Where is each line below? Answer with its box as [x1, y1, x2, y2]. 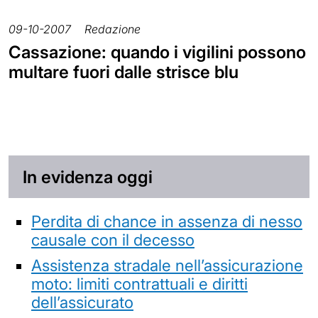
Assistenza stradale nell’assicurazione [31, 255, 303, 275]
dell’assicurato [31, 292, 133, 312]
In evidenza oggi [23, 166, 153, 187]
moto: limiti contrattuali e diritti [31, 273, 248, 293]
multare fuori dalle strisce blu [9, 62, 238, 83]
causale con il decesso [31, 229, 194, 249]
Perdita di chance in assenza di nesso [31, 211, 302, 231]
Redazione [84, 22, 141, 37]
